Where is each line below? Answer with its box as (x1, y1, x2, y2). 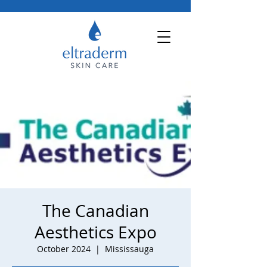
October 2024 (37, 243, 91, 254)
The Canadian (42, 200, 149, 222)
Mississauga (105, 243, 154, 254)
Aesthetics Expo (34, 221, 157, 243)
